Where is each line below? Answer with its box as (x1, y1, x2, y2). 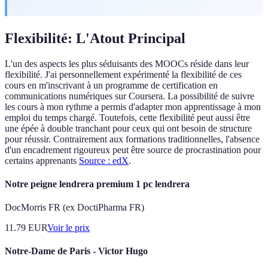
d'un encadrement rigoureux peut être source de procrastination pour (5, 144, 261, 155)
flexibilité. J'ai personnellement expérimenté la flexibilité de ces (5, 69, 242, 80)
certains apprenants (5, 155, 79, 166)
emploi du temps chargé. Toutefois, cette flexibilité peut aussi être (5, 112, 250, 123)
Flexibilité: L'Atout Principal (5, 30, 185, 46)
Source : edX (79, 155, 129, 166)
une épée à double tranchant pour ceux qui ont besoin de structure (5, 123, 252, 133)
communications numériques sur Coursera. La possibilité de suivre (5, 90, 254, 101)
